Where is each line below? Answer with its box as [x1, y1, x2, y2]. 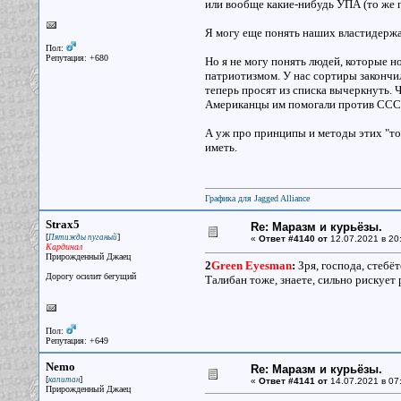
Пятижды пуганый [47, 233, 117, 242]
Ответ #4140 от [258, 234, 328, 243]
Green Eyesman [210, 259, 292, 272]
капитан [47, 375, 80, 384]
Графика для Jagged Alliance [204, 193, 310, 203]
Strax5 [45, 218, 80, 231]
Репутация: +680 [45, 53, 108, 63]
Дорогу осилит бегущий [45, 271, 136, 281]
